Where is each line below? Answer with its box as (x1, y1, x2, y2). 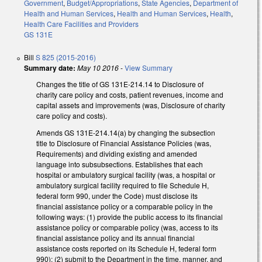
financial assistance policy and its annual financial (36, 233, 195, 243)
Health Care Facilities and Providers (24, 19, 139, 29)
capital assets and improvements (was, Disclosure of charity (36, 100, 225, 111)
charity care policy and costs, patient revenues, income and (36, 89, 223, 100)
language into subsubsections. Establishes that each (36, 159, 203, 170)
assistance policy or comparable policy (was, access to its (36, 222, 218, 233)
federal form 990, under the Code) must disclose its (36, 191, 198, 201)
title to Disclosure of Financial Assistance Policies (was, (36, 138, 211, 149)
